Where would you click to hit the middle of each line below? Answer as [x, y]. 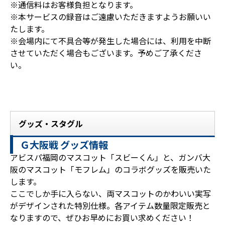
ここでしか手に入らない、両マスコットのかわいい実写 [110, 194]
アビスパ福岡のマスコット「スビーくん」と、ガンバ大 [110, 157]
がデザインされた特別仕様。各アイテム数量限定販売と [110, 206]
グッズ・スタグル [51, 124]
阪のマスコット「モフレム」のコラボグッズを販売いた [110, 170]
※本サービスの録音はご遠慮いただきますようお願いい [110, 17]
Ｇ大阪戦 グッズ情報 [64, 144]
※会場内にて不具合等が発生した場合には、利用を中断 [110, 41]
